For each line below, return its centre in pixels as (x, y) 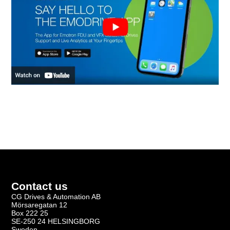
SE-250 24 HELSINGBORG (56, 221)
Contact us (40, 186)
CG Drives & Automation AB (56, 196)
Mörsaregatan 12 (40, 205)
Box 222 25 (30, 213)
